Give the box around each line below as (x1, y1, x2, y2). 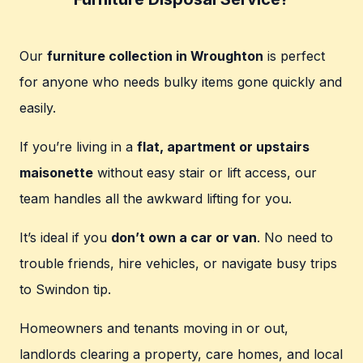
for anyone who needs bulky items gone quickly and (19, 74, 342, 91)
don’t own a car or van (111, 229, 257, 246)
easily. (19, 100, 56, 117)
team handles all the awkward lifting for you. (19, 190, 292, 207)
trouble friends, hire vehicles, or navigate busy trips (19, 255, 337, 272)
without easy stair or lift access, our (93, 164, 317, 181)
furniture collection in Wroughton (47, 48, 263, 65)
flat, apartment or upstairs (137, 139, 310, 156)
